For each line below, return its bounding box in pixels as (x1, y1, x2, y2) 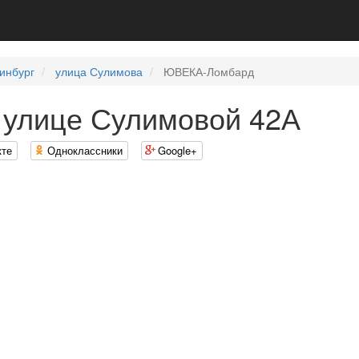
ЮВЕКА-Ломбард (160, 63, 254, 79)
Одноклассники (47, 143, 123, 159)
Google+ (158, 143, 197, 159)
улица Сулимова (55, 63, 143, 79)
